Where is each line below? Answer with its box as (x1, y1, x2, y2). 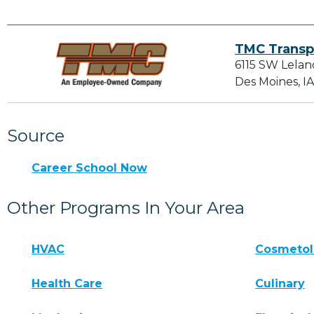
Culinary (255, 277, 306, 291)
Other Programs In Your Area (7, 198, 245, 219)
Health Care (32, 277, 102, 291)
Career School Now (32, 161, 147, 175)
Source (7, 125, 64, 146)
